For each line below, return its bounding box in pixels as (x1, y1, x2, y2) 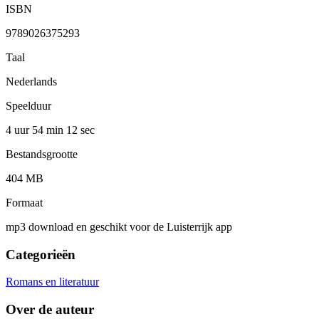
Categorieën (6, 246, 75, 262)
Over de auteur (6, 302, 94, 318)
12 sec (66, 123, 95, 136)
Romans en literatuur (6, 276, 99, 288)
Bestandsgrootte (6, 147, 78, 160)
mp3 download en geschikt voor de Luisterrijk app (6, 220, 232, 233)
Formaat (6, 196, 43, 209)
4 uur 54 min (6, 123, 66, 136)
